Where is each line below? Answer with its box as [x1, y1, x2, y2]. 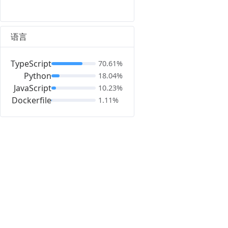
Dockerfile [12, 95, 51, 106]
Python [24, 70, 51, 81]
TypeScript [11, 58, 51, 69]
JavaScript [14, 82, 51, 94]
